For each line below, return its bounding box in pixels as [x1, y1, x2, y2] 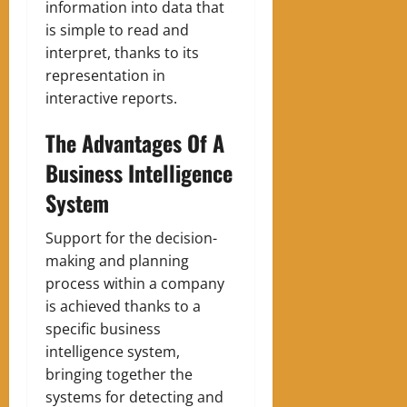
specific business [45, 319, 161, 340]
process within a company [45, 273, 224, 294]
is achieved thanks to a [45, 296, 201, 317]
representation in [45, 65, 165, 86]
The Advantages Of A [45, 126, 224, 160]
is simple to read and [45, 20, 189, 41]
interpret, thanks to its [45, 43, 199, 64]
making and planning [45, 251, 189, 272]
